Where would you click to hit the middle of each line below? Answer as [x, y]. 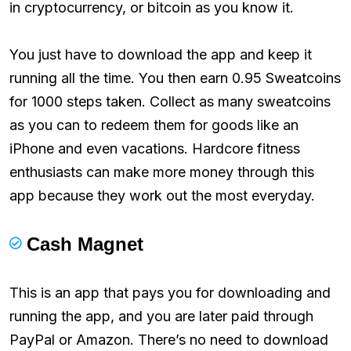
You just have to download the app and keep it [161, 54]
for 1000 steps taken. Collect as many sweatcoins [170, 101]
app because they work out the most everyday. [162, 195]
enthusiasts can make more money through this [162, 172]
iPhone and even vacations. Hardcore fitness [155, 148]
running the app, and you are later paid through [161, 316]
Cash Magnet [85, 244]
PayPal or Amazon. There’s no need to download [169, 339]
